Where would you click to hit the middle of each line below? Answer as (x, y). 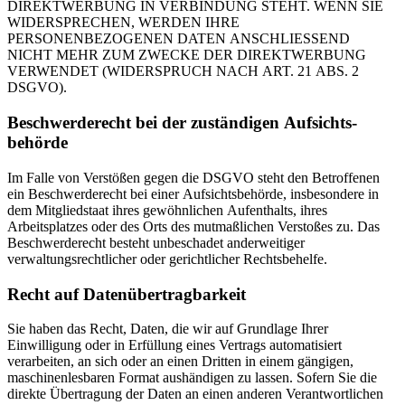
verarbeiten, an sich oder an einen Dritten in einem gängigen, (180, 362)
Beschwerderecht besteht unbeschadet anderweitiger (156, 242)
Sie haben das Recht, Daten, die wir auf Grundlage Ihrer (168, 329)
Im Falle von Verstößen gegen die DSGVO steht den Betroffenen (193, 177)
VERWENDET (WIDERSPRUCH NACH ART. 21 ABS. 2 (183, 71)
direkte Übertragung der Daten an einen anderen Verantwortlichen (195, 394)
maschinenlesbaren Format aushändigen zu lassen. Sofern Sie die (192, 378)
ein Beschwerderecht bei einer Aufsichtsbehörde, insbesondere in (193, 193)
